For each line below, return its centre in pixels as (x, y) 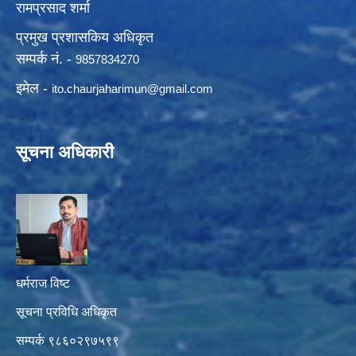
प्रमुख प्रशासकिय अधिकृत (87, 37)
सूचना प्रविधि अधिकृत (66, 311)
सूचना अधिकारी (65, 152)
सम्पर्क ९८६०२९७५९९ (68, 340)
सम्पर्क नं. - (46, 58)
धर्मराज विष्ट (43, 283)
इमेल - (34, 88)
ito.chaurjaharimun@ (105, 88)
